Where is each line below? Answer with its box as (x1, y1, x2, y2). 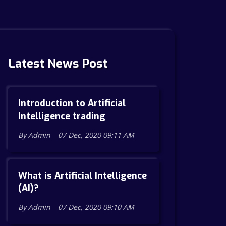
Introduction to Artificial (18, 97, 126, 109)
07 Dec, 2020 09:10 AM (58, 202, 134, 212)
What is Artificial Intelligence (18, 169, 147, 182)
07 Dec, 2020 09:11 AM (58, 130, 134, 140)
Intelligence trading (18, 110, 105, 122)
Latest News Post (8, 55, 107, 72)
